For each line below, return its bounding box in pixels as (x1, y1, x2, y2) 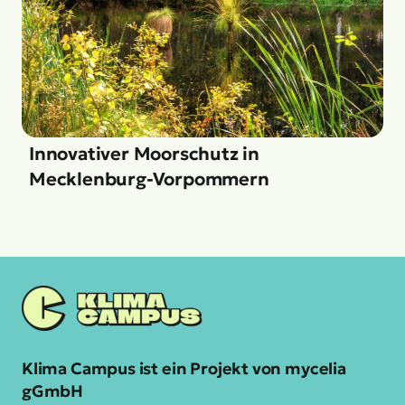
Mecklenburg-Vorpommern (29, 167, 269, 192)
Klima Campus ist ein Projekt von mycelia (22, 357, 346, 379)
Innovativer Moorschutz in (29, 142, 260, 166)
